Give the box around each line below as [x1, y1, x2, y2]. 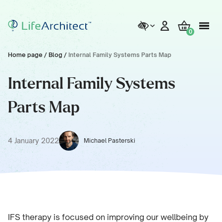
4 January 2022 [8, 136, 59, 145]
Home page [8, 51, 43, 58]
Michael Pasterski [84, 137, 135, 144]
